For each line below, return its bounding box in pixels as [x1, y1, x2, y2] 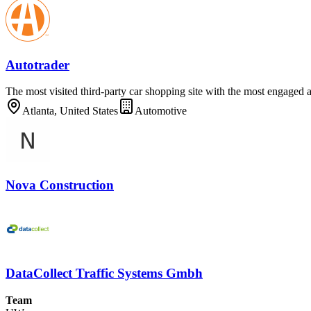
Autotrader [6, 57, 69, 72]
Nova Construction [6, 177, 114, 192]
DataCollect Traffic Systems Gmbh [6, 266, 203, 281]
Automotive [135, 105, 187, 117]
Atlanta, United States [22, 105, 118, 117]
